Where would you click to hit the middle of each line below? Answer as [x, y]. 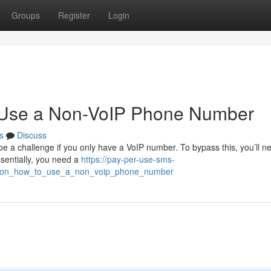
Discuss [32, 135]
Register [74, 15]
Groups [26, 15]
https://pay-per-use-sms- [128, 159]
